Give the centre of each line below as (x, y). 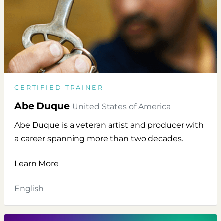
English (29, 189)
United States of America (121, 107)
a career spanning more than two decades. (99, 139)
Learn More (37, 164)
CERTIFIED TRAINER (59, 88)
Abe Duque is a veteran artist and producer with (109, 125)
